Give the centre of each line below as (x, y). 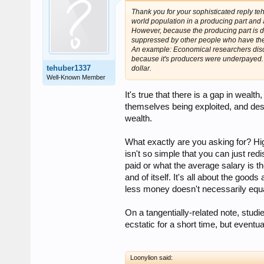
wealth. (138, 118)
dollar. (141, 69)
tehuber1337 (69, 68)
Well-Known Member (76, 77)
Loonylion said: (151, 257)
